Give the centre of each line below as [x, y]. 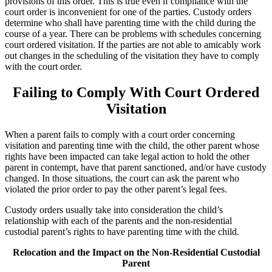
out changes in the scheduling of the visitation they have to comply [132, 56]
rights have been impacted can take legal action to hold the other [127, 157]
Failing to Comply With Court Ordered [136, 93]
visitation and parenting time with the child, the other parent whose [132, 146]
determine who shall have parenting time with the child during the [130, 23]
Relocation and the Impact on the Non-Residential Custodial [136, 253]
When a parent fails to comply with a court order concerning [120, 135]
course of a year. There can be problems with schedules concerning [133, 34]
